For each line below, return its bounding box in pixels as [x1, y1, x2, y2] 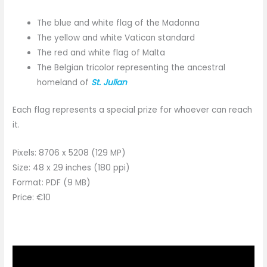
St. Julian [91, 77, 128, 89]
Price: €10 [13, 191, 51, 203]
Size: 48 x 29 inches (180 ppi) [13, 162, 131, 173]
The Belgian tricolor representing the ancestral [37, 62, 226, 74]
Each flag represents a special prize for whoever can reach [13, 104, 253, 116]
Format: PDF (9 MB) [13, 176, 91, 188]
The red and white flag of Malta [37, 47, 166, 59]
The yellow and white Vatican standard [37, 32, 195, 44]
